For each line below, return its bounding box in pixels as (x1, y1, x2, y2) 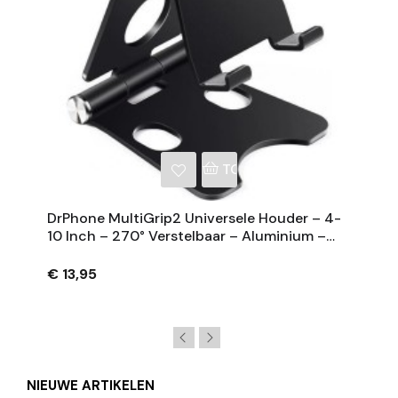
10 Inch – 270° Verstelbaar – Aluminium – (47, 227, 326, 246)
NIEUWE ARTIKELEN (27, 377, 155, 395)
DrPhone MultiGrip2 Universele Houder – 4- (47, 209, 341, 228)
